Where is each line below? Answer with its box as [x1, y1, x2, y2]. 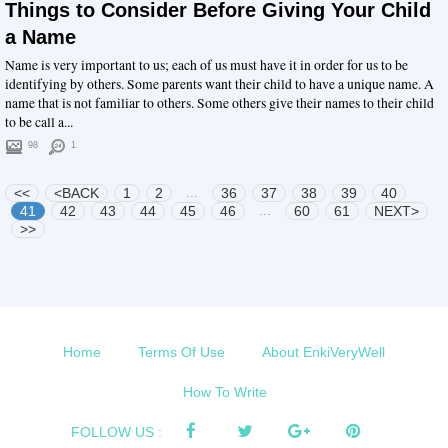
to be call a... [5, 112, 73, 131]
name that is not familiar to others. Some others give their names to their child [5, 93, 434, 112]
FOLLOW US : [70, 423, 162, 440]
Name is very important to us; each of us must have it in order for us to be [5, 55, 408, 74]
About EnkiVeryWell [261, 343, 385, 360]
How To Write [183, 383, 268, 400]
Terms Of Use [138, 343, 225, 360]
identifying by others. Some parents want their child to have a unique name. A [5, 74, 434, 93]
